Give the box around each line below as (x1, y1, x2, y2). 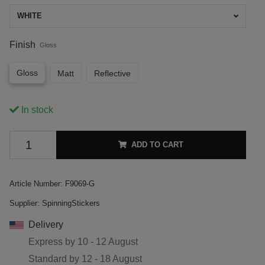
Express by (28, 236, 77, 247)
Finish (9, 39, 35, 50)
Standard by (28, 253, 82, 264)
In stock (18, 104, 53, 115)
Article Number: (9, 179, 63, 188)
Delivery (28, 219, 63, 230)
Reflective (93, 68, 131, 78)
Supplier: (9, 198, 40, 208)
